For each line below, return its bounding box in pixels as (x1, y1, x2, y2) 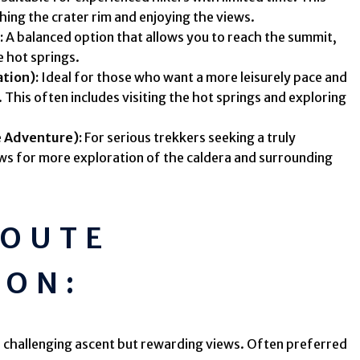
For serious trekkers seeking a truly (82, 129, 297, 146)
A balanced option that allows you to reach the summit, (3, 29, 337, 46)
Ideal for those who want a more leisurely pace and (39, 69, 348, 86)
